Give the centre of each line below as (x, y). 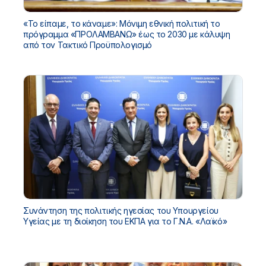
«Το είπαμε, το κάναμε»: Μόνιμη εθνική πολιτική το (122, 23)
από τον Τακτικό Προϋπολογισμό (88, 45)
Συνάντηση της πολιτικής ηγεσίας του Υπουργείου (121, 211)
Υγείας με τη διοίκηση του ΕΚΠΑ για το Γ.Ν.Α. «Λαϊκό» (125, 221)
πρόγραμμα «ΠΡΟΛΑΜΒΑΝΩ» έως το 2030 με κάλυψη (127, 34)
